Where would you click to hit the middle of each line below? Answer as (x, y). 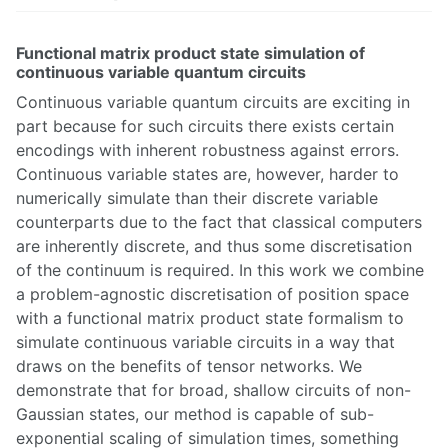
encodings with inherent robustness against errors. (207, 149)
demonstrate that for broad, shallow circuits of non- (213, 389)
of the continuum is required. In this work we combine (220, 269)
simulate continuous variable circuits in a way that (205, 341)
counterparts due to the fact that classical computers (219, 221)
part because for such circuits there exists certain (205, 125)
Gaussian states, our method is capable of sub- (195, 413)
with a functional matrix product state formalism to (210, 317)
